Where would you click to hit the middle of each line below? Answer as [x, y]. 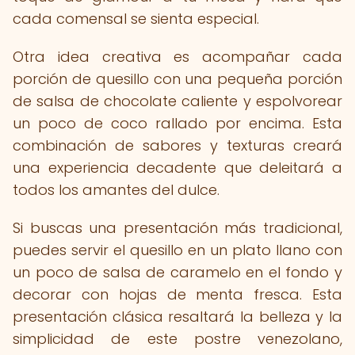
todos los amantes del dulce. [116, 190]
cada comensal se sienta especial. [136, 19]
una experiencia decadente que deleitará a [177, 168]
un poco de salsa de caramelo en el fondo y [177, 272]
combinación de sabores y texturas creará [177, 145]
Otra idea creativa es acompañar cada [177, 57]
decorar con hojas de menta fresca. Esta [177, 294]
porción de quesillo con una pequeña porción [177, 79]
